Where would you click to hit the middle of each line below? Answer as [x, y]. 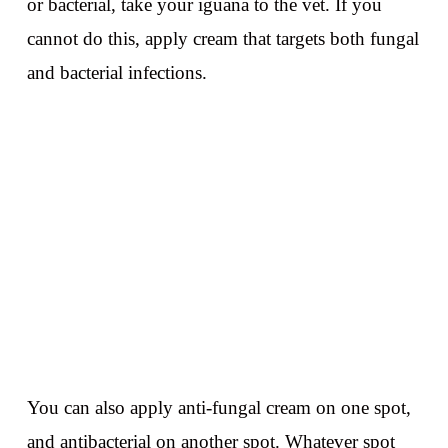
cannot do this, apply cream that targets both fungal [222, 38]
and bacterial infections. [116, 72]
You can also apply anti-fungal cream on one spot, [218, 407]
